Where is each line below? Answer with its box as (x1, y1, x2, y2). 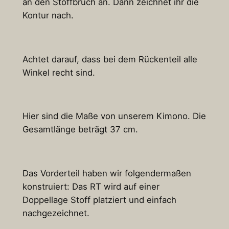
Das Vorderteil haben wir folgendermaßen (22, 168, 191, 178)
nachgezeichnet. (22, 208, 89, 218)
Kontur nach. (22, 10, 74, 21)
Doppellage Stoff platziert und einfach (22, 194, 176, 205)
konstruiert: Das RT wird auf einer (22, 181, 159, 192)
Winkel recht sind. (22, 67, 95, 78)
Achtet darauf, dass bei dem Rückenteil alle (22, 54, 197, 64)
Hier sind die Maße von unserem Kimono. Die (22, 111, 206, 122)
